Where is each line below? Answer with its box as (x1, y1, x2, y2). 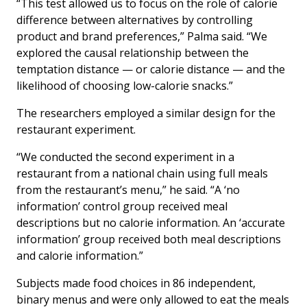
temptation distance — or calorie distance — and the (16, 61, 285, 77)
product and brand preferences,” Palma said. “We (16, 28, 267, 44)
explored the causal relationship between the (16, 45, 249, 60)
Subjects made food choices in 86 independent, (16, 275, 256, 291)
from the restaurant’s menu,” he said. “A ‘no (16, 182, 240, 197)
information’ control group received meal (16, 198, 228, 214)
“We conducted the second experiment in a (16, 149, 234, 164)
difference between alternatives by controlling (16, 12, 253, 27)
